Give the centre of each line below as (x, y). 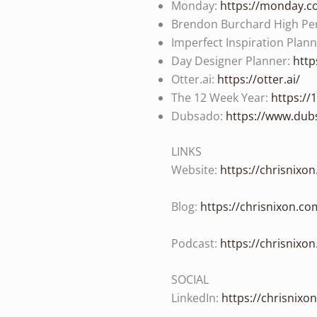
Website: (196, 170)
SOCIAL (190, 280)
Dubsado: (198, 116)
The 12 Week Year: (221, 98)
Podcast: (196, 243)
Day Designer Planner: (232, 61)
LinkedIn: (196, 298)
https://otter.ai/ (259, 80)
